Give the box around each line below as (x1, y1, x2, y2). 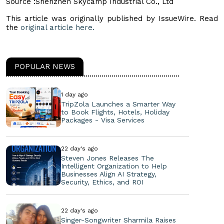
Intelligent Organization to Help (60, 161, 167, 170)
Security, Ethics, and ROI (60, 177, 143, 186)
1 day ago (60, 90, 88, 98)
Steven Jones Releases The (60, 153, 154, 162)
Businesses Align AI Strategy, (60, 169, 156, 178)
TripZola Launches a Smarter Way (60, 99, 175, 108)
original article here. (20, 22, 94, 32)
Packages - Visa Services (60, 115, 144, 124)
